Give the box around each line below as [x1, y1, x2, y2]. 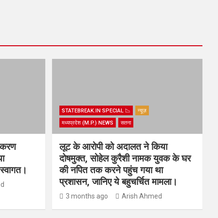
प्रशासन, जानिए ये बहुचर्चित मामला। [59, 176, 178, 188]
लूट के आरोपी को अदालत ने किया [59, 141, 167, 153]
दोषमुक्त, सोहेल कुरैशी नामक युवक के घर [59, 153, 191, 164]
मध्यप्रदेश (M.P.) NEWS [61, 120, 113, 127]
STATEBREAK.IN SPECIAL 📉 [61, 108, 130, 114]
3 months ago [65, 192, 108, 200]
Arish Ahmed [121, 192, 162, 200]
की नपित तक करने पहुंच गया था [59, 164, 163, 176]
